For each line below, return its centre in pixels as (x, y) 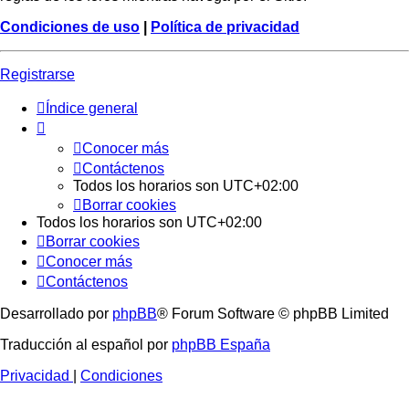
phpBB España (221, 344)
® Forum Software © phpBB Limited (273, 313)
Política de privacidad (225, 26)
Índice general (92, 108)
